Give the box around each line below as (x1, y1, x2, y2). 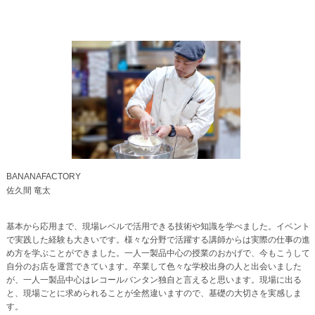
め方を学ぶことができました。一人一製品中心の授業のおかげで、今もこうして (6, 247, 310, 258)
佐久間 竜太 (6, 185, 51, 195)
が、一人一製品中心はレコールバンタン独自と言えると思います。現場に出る (6, 274, 302, 285)
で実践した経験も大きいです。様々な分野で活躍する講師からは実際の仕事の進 (6, 234, 310, 245)
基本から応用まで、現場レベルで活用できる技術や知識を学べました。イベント (6, 221, 310, 231)
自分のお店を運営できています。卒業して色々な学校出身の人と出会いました (6, 261, 302, 271)
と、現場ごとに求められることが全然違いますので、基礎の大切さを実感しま (6, 288, 302, 298)
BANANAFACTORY (6, 172, 81, 182)
